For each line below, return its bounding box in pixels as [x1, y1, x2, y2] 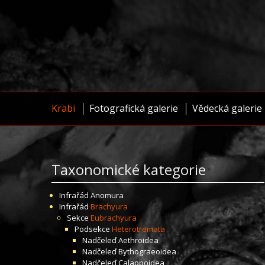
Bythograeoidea [118, 246, 176, 257]
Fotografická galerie [89, 102, 178, 115]
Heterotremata [112, 224, 165, 234]
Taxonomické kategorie [51, 160, 206, 179]
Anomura [91, 190, 124, 201]
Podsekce [75, 224, 112, 234]
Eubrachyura [91, 212, 137, 223]
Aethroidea [118, 235, 159, 245]
